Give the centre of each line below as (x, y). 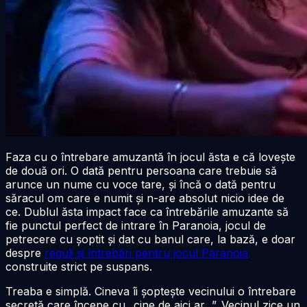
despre (25, 253)
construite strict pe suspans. (79, 266)
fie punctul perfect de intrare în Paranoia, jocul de (136, 225)
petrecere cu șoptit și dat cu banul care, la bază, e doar (150, 239)
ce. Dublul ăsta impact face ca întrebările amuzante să (147, 211)
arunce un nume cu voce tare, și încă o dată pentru (140, 184)
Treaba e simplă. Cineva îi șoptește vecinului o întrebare (151, 291)
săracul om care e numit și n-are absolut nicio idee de (145, 198)
